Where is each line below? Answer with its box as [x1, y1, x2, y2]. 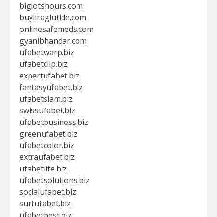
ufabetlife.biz [19, 163, 67, 174]
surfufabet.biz [19, 198, 71, 209]
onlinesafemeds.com [19, 24, 93, 34]
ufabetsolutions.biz [19, 175, 90, 186]
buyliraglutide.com [19, 12, 86, 23]
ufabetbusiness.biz [19, 117, 88, 127]
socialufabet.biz [19, 186, 76, 197]
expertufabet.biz [19, 70, 79, 81]
